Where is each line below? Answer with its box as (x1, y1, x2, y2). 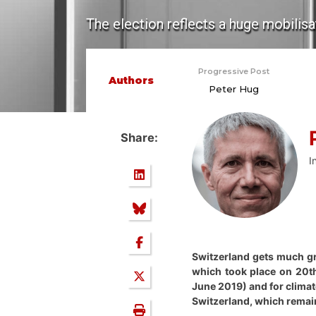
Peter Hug (208, 83, 259, 95)
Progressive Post (197, 66, 269, 76)
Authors (109, 73, 154, 87)
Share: (120, 130, 158, 145)
